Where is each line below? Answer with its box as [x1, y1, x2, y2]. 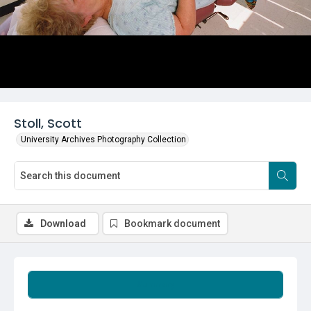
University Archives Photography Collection [21, 135, 186, 144]
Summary [137, 280, 174, 289]
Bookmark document [124, 218, 220, 229]
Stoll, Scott [14, 115, 82, 132]
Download [40, 218, 86, 229]
